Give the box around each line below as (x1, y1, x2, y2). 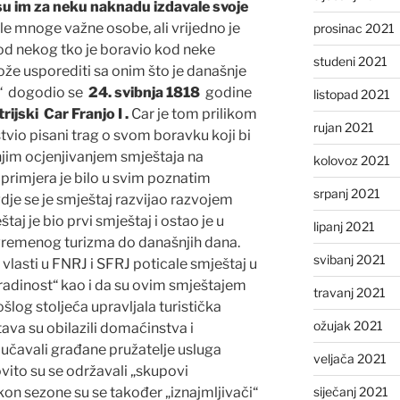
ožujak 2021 (312, 317, 383, 333)
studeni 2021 (312, 53, 387, 69)
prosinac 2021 (312, 20, 395, 36)
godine (205, 83, 252, 101)
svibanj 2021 (312, 251, 386, 267)
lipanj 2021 (312, 218, 375, 234)
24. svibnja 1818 (88, 83, 205, 101)
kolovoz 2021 (312, 152, 390, 168)
